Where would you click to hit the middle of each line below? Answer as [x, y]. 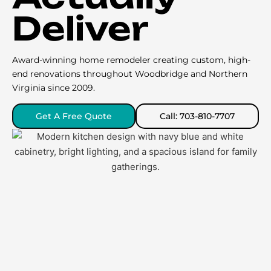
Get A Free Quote [74, 116]
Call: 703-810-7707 [197, 116]
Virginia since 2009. [54, 88]
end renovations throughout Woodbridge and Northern [130, 74]
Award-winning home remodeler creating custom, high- [131, 60]
